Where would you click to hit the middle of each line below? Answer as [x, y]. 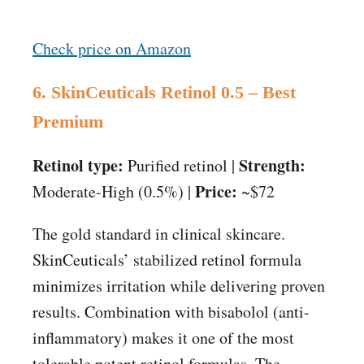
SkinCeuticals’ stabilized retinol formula [167, 260]
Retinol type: [78, 166]
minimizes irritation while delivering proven [179, 286]
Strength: [272, 166]
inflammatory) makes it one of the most [163, 338]
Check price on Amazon [112, 49]
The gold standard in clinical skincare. [159, 234]
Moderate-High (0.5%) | [114, 192]
